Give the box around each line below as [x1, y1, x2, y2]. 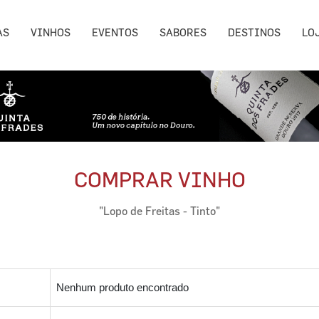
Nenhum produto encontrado [56, 281, 189, 293]
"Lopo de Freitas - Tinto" [99, 204, 220, 217]
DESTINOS [228, 26, 281, 39]
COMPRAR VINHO [73, 166, 246, 192]
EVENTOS [92, 26, 139, 39]
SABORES [159, 26, 207, 39]
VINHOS [31, 26, 71, 39]
